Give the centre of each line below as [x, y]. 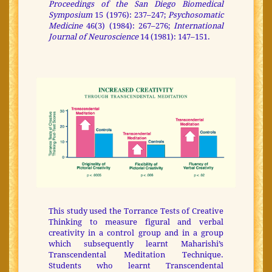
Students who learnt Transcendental [136, 265]
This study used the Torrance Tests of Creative [136, 211]
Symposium [70, 15]
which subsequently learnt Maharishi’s [136, 243]
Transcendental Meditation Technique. [136, 254]
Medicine [66, 26]
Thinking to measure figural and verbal [136, 222]
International [199, 26]
